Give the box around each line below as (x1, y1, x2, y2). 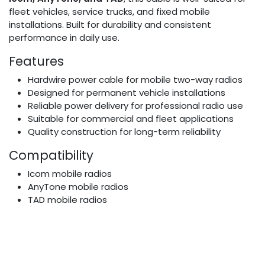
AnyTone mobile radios (28, 180, 128, 193)
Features (9, 52, 64, 70)
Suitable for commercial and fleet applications (28, 112, 234, 125)
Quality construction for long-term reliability (28, 125, 221, 138)
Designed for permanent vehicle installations (28, 86, 225, 99)
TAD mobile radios (28, 193, 107, 206)
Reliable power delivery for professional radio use (28, 99, 243, 112)
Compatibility (9, 146, 93, 164)
